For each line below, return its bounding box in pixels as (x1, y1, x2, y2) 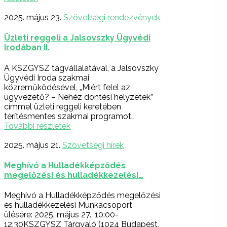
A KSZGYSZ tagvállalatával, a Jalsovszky (4, 63, 159, 73)
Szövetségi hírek (62, 140, 124, 150)
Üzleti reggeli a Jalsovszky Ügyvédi (4, 33, 150, 43)
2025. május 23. (4, 13, 61, 23)
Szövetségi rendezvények (63, 13, 160, 23)
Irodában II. (4, 43, 50, 53)
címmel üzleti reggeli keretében (4, 101, 121, 111)
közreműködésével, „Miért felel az (4, 82, 130, 92)
